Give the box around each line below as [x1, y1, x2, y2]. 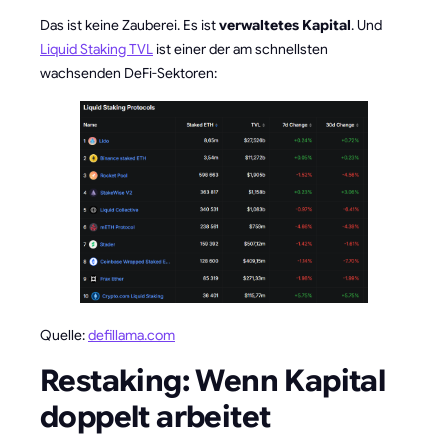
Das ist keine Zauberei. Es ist [40, 15, 219, 34]
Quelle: [40, 325, 88, 344]
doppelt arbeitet [40, 397, 271, 436]
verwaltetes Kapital [219, 15, 351, 34]
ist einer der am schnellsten [153, 39, 328, 58]
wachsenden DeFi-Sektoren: [40, 63, 217, 82]
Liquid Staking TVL [40, 39, 153, 58]
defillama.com [88, 325, 175, 344]
